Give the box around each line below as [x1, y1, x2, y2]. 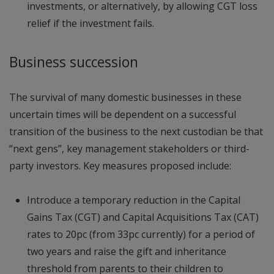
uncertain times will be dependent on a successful [9, 108, 236, 122]
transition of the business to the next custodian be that [9, 125, 263, 139]
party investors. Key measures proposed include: [9, 159, 231, 173]
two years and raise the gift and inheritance [26, 245, 226, 259]
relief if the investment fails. [26, 17, 154, 31]
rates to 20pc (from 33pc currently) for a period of [26, 228, 255, 242]
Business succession [9, 53, 138, 72]
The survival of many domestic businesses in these [9, 91, 242, 105]
